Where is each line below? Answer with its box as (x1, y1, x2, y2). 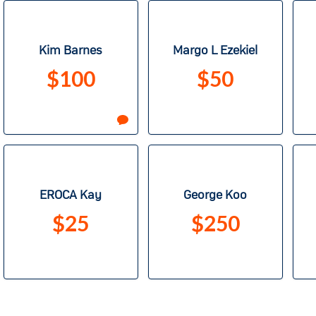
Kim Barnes (39, 44, 102, 58)
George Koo (183, 189, 247, 202)
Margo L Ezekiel (173, 44, 257, 58)
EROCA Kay (39, 189, 102, 202)
